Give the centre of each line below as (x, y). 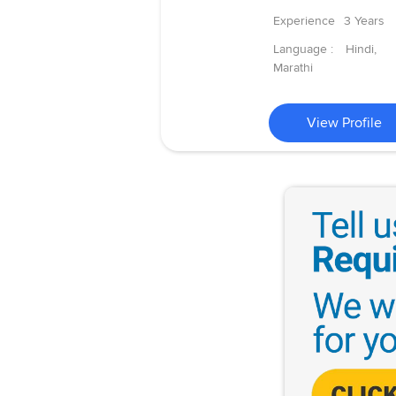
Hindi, (361, 49)
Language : (305, 49)
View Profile (345, 122)
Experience (304, 20)
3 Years (364, 20)
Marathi (293, 67)
